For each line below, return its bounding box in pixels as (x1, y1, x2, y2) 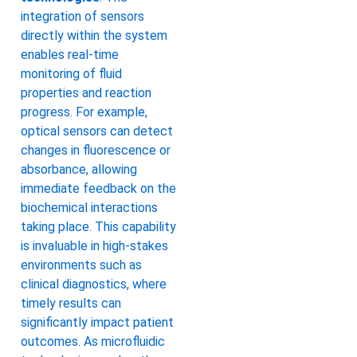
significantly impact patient (21, 315, 174, 331)
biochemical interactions (21, 200, 158, 216)
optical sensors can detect (21, 124, 173, 139)
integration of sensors (21, 9, 144, 25)
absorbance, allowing (21, 162, 137, 178)
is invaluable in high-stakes (21, 238, 168, 254)
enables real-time (21, 47, 119, 63)
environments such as (21, 257, 142, 273)
